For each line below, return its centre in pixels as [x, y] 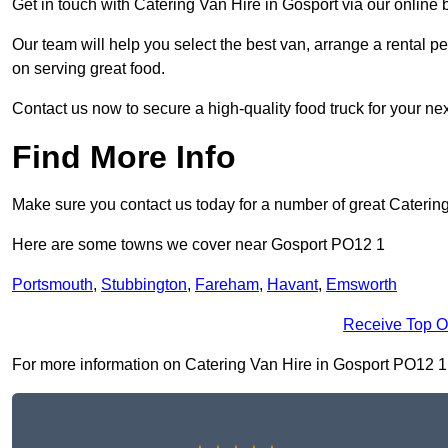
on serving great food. [88, 69]
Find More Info [124, 157]
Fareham [227, 285]
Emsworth [361, 285]
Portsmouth [52, 285]
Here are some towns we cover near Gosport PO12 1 [198, 245]
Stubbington [144, 285]
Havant [292, 285]
